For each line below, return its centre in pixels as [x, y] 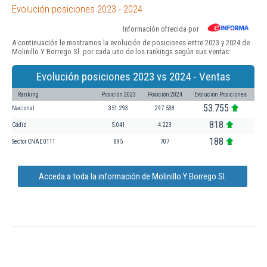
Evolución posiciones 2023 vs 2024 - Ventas [133, 76]
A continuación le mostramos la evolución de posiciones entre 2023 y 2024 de [131, 42]
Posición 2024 [165, 94]
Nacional [23, 108]
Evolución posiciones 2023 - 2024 [77, 9]
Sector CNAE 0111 [34, 141]
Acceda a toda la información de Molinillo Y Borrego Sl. [133, 176]
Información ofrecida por [161, 29]
